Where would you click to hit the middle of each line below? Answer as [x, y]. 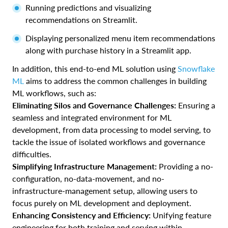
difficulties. [32, 154]
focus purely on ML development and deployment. [102, 203]
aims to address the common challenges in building [115, 80]
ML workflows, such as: [54, 93]
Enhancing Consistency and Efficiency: [81, 215]
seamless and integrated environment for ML [92, 117]
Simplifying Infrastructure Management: [84, 166]
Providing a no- [185, 166]
